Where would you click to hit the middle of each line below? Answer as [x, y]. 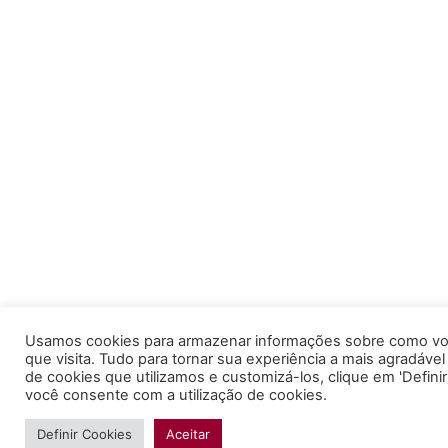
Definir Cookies [84, 434]
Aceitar [188, 434]
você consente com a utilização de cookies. [176, 395]
